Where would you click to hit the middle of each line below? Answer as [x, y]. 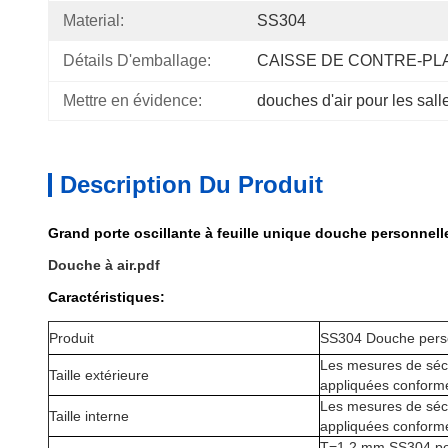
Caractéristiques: [106, 297]
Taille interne [89, 416]
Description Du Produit [191, 184]
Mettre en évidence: [132, 100]
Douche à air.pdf [104, 265]
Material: [93, 20]
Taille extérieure [99, 375]
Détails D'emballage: [137, 60]
